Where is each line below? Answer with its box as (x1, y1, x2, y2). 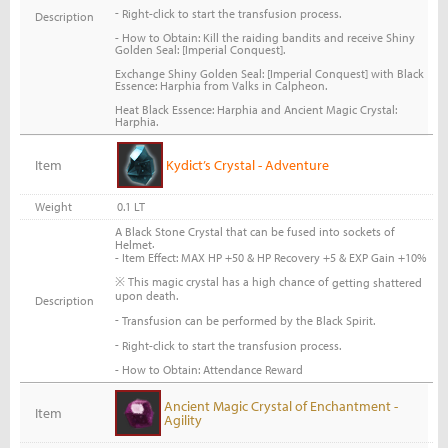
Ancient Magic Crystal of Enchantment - (163, 396, 398, 415)
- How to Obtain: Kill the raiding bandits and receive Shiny (114, 30, 415, 46)
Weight (35, 198, 72, 214)
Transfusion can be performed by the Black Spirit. (121, 313, 375, 329)
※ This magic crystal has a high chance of (114, 273, 332, 289)
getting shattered (331, 274, 422, 290)
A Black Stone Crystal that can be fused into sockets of (114, 223, 395, 239)
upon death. (114, 288, 178, 303)
